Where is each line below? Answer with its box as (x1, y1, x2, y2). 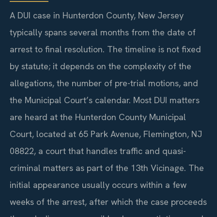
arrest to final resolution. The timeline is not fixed (10, 44, 201, 55)
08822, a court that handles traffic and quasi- (10, 145, 186, 157)
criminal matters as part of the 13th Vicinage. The (10, 162, 204, 174)
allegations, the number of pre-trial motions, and (10, 77, 198, 89)
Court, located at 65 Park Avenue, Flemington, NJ (10, 128, 202, 140)
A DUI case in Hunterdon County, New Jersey (10, 10, 184, 21)
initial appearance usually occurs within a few (10, 179, 186, 191)
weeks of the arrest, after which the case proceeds (10, 196, 207, 208)
